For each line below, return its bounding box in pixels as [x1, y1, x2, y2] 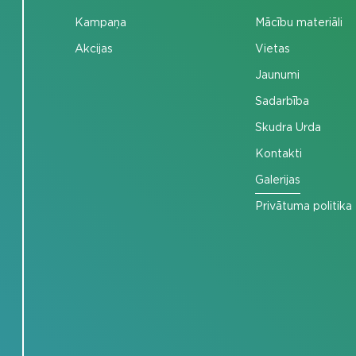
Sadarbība [254, 95, 309, 107]
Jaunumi [254, 69, 300, 81]
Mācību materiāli [254, 17, 342, 29]
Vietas [254, 43, 290, 55]
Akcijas [74, 43, 113, 55]
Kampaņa [74, 17, 126, 29]
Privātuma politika [254, 200, 352, 212]
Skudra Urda [254, 122, 321, 133]
